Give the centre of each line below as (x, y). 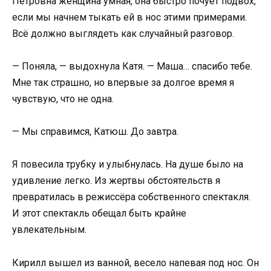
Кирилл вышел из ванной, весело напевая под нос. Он (135, 263)
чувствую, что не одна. (63, 99)
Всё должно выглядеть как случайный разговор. (123, 33)
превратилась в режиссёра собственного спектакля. (131, 197)
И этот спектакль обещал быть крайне (99, 214)
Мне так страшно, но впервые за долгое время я (123, 83)
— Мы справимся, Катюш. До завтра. (95, 132)
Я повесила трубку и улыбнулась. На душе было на (128, 165)
